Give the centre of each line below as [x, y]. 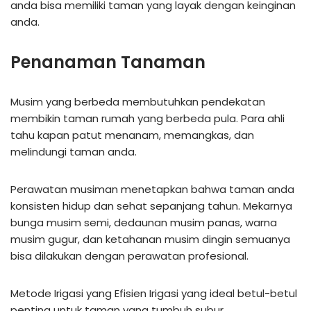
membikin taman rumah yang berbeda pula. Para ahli [148, 118]
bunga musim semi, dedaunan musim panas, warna [144, 222]
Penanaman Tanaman [108, 62]
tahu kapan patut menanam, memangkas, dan [132, 135]
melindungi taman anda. [74, 151]
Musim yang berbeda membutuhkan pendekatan [138, 101]
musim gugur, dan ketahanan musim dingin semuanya [150, 239]
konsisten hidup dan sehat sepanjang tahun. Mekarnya [151, 205]
